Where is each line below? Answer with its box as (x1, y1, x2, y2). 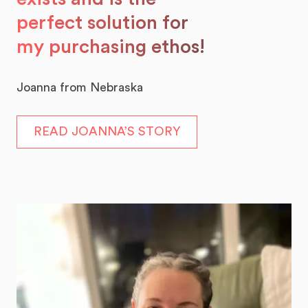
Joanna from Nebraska (16, 81, 143, 94)
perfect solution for (16, 13, 188, 33)
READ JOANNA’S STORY (34, 125, 180, 138)
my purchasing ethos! (16, 37, 206, 57)
